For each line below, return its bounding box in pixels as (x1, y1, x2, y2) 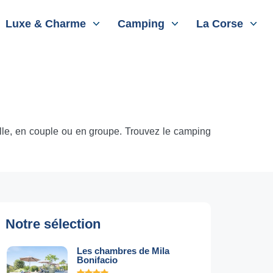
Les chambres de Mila (77, 246, 169, 256)
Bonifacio (77, 255, 118, 265)
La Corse (196, 18, 244, 30)
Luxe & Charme (5, 18, 87, 30)
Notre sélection (5, 216, 101, 232)
